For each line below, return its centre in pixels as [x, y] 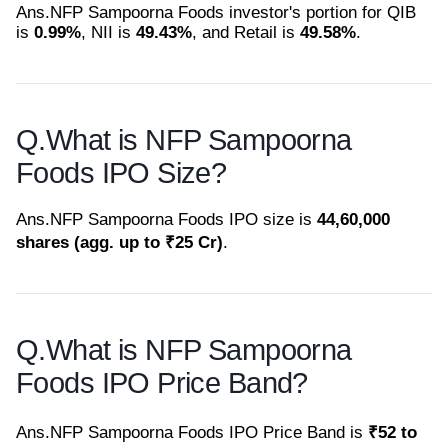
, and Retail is [246, 32]
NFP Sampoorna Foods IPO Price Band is [209, 432]
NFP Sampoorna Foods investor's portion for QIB [233, 12]
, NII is [108, 32]
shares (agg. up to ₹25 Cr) [119, 242]
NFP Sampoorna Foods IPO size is [183, 219]
